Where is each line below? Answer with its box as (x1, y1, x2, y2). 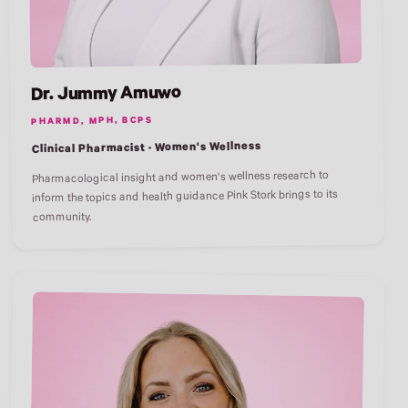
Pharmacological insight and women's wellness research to (31, 170, 330, 188)
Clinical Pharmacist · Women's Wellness (31, 141, 261, 158)
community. (32, 211, 91, 226)
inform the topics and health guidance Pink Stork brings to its (32, 189, 339, 207)
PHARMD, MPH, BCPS (31, 116, 154, 128)
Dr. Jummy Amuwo (30, 85, 182, 107)
